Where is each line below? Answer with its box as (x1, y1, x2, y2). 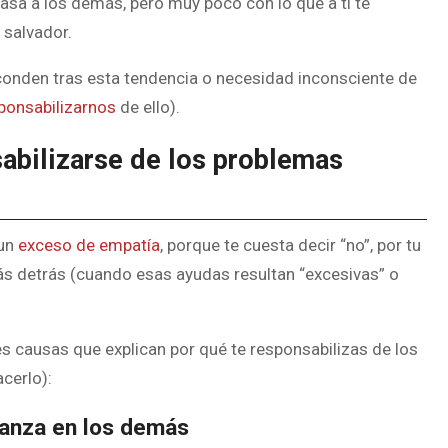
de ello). (116, 97, 180, 117)
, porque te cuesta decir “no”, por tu (160, 235, 421, 256)
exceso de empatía (18, 235, 160, 256)
